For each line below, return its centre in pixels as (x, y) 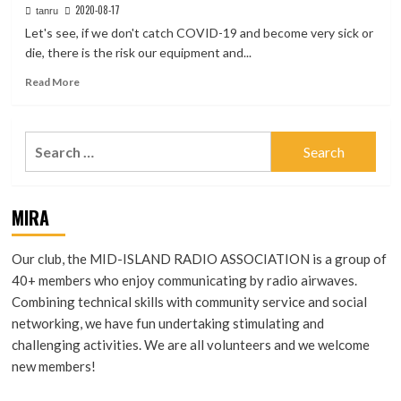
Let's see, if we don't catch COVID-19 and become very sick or (199, 33)
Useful (95, 130)
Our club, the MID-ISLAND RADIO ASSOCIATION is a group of (199, 259)
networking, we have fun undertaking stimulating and (167, 323)
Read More (52, 82)
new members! (53, 366)
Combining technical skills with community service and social (189, 302)
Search (47, 142)
